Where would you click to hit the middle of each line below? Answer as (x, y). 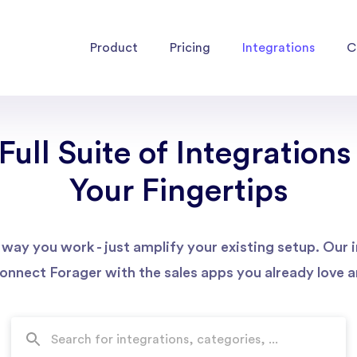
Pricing (190, 47)
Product (114, 47)
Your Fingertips (178, 191)
